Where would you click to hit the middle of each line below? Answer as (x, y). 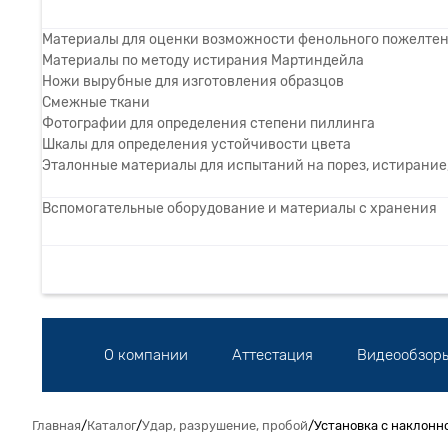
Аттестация (272, 354)
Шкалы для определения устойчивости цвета (196, 144)
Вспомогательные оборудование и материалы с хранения (239, 208)
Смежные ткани (96, 102)
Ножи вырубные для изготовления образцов (193, 81)
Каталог (111, 425)
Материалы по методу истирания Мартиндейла (203, 60)
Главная (56, 425)
